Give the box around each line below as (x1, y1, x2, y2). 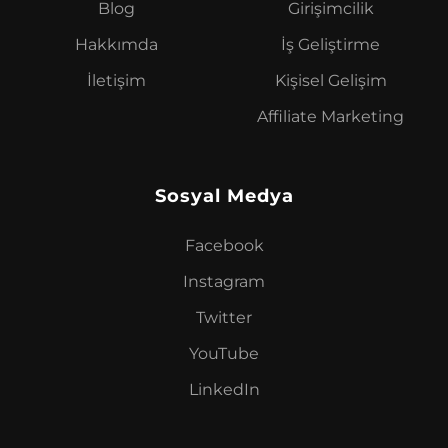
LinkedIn (188, 380, 260, 400)
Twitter (196, 308, 252, 328)
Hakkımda (75, 35, 159, 55)
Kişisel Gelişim (274, 71, 387, 91)
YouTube (189, 344, 259, 364)
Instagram (183, 272, 265, 292)
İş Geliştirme (281, 35, 381, 55)
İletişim (87, 71, 147, 91)
